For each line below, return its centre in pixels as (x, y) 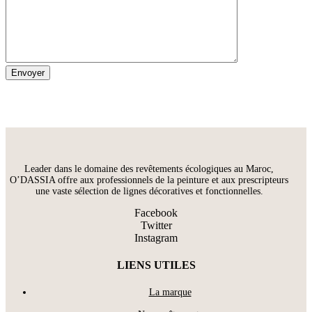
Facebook (156, 213)
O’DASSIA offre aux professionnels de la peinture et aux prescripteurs (149, 180)
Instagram (156, 238)
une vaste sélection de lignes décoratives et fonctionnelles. (149, 192)
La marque (170, 292)
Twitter (156, 226)
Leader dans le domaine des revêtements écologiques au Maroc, (149, 169)
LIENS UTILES (156, 265)
